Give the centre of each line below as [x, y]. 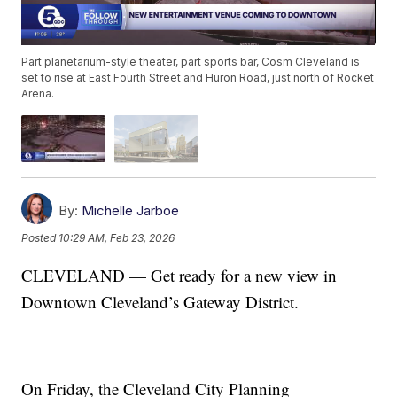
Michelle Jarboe [131, 210]
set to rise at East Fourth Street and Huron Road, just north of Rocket [198, 78]
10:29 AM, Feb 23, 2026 [117, 238]
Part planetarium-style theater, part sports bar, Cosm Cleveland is [191, 62]
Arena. [38, 94]
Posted [40, 238]
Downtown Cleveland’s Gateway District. [160, 301]
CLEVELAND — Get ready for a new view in [179, 275]
